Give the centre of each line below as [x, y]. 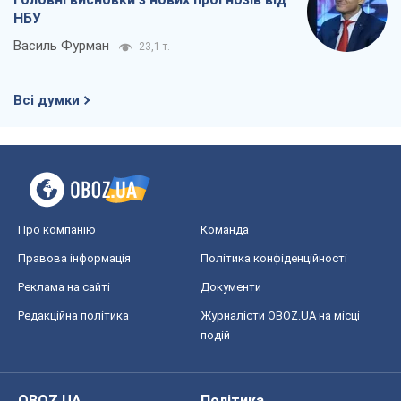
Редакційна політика [73, 316]
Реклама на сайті [64, 287]
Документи [231, 287]
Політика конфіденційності [274, 259]
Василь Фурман [61, 46]
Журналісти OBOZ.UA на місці [280, 316]
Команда [225, 230]
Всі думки [47, 101]
